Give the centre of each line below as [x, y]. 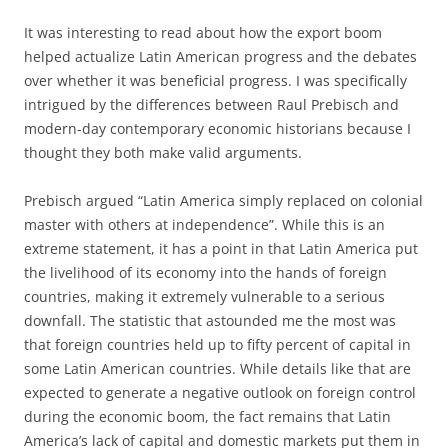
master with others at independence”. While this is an [204, 224]
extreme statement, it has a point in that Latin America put [221, 248]
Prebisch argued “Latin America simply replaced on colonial [223, 200]
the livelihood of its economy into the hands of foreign [205, 272]
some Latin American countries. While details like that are [217, 368]
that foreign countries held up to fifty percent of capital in [217, 344]
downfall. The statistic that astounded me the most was [210, 320]
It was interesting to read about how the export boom [203, 32]
